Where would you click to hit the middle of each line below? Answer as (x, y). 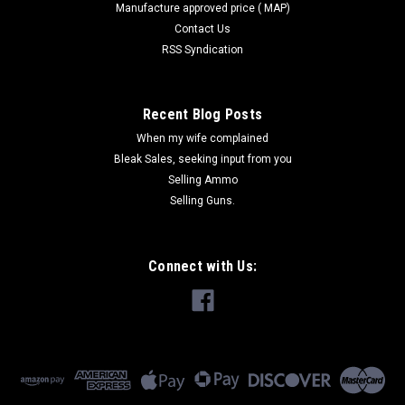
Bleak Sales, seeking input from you (202, 159)
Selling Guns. (202, 201)
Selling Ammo (202, 180)
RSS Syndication (202, 50)
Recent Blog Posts (202, 114)
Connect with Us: (202, 266)
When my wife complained (202, 138)
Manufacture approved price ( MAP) (202, 8)
